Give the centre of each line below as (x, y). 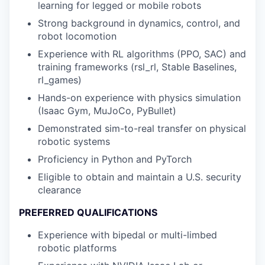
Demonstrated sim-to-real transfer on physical (142, 128)
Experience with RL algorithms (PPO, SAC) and (142, 54)
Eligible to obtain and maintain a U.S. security (140, 177)
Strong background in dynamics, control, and (139, 23)
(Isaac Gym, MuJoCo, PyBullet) (107, 111)
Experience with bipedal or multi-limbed (127, 235)
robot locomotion (77, 36)
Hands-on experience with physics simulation (139, 98)
